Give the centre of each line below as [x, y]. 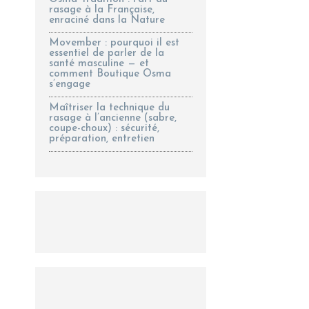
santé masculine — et [99, 64]
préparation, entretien [102, 139]
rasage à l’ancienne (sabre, [113, 118]
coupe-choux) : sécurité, [104, 128]
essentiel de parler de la [107, 54]
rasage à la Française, [102, 10]
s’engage [70, 85]
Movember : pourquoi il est [114, 43]
